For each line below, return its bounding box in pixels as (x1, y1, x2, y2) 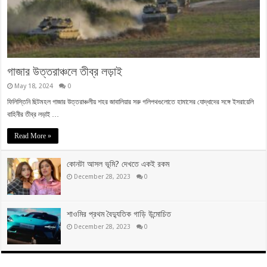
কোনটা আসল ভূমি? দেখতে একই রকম (67, 159, 170, 169)
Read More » (14, 132, 52, 141)
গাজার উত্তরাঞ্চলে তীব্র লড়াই (7, 64, 123, 79)
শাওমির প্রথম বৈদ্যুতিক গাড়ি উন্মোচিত (67, 209, 172, 219)
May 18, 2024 (14, 82, 54, 91)
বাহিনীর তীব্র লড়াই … (7, 110, 60, 119)
